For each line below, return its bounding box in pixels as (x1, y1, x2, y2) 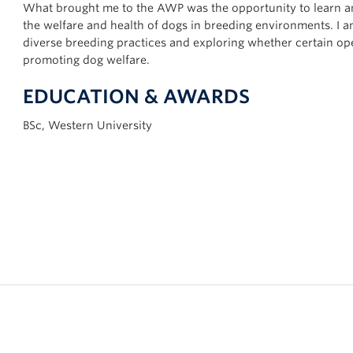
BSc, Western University (22, 119, 152, 132)
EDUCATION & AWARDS (22, 85, 250, 108)
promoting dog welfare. (22, 54, 150, 66)
